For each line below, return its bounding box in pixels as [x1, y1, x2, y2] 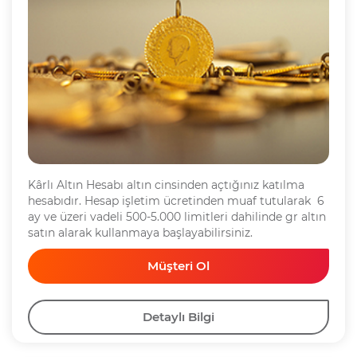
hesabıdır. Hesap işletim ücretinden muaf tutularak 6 [28, 193, 324, 208]
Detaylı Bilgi [143, 308, 214, 324]
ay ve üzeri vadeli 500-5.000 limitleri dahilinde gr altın [28, 209, 326, 224]
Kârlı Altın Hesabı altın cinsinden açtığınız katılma [28, 177, 304, 192]
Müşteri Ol [147, 257, 210, 273]
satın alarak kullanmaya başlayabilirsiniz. [28, 225, 256, 240]
